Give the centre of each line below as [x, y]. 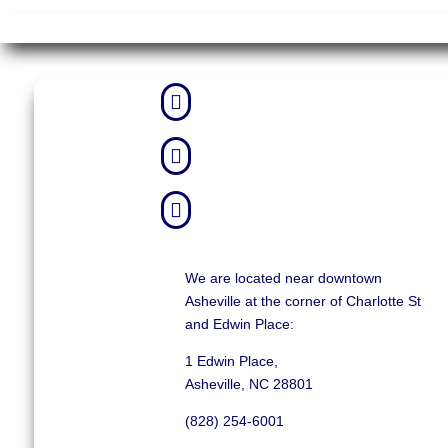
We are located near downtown [284, 278]
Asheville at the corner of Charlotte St [303, 301]
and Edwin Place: [240, 324]
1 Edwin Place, [232, 361]
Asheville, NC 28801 [249, 384]
